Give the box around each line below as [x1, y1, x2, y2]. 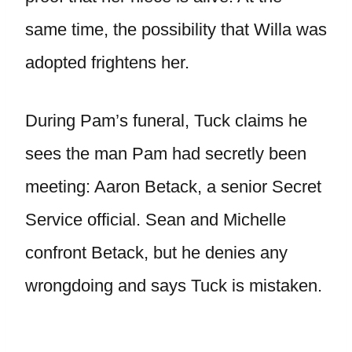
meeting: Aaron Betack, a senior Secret [25, 177, 321, 196]
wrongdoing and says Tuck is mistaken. [25, 276, 322, 295]
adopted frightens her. [25, 53, 189, 72]
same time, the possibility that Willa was [25, 20, 327, 39]
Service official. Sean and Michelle [25, 210, 286, 229]
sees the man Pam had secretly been [25, 144, 306, 163]
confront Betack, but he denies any [25, 243, 288, 262]
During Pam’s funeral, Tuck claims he [25, 111, 307, 130]
